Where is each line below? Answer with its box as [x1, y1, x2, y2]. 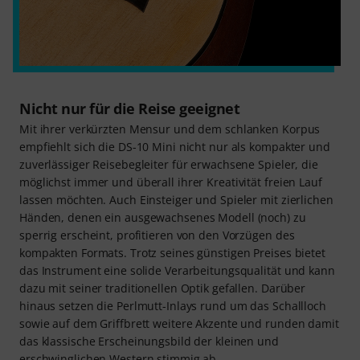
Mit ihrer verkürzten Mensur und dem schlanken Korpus [19, 121, 321, 137]
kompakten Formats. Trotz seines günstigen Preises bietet [19, 245, 325, 260]
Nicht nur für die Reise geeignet [19, 99, 239, 118]
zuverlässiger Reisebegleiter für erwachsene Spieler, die [19, 157, 318, 172]
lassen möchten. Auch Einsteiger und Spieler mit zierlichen [19, 192, 333, 207]
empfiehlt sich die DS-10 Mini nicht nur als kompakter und [19, 139, 330, 154]
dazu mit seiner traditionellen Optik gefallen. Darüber [19, 280, 306, 296]
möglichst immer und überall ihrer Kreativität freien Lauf [19, 174, 322, 190]
